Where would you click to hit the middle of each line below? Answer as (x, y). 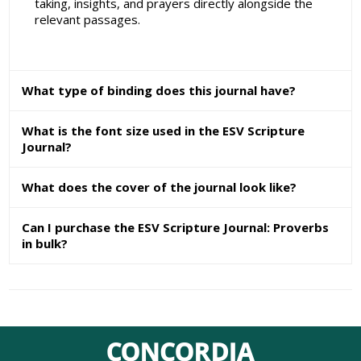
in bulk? (45, 244)
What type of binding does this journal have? (159, 91)
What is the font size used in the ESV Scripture (164, 131)
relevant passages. (87, 20)
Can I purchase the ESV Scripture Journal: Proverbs (176, 228)
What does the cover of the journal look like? (160, 187)
